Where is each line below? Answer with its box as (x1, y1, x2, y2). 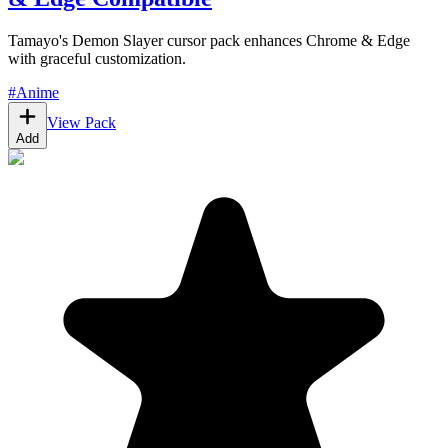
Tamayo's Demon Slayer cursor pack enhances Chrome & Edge (8, 31, 410, 49)
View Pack (47, 113, 116, 131)
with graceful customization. (8, 49, 186, 67)
